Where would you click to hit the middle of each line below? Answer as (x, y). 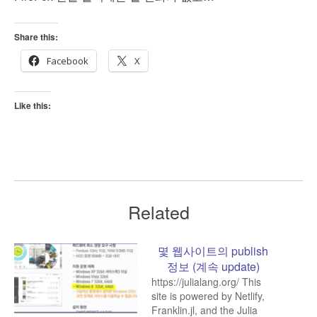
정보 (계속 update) (213, 266)
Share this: (36, 36)
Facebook (68, 60)
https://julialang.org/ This (206, 281)
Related (158, 211)
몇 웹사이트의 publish (213, 250)
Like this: (33, 105)
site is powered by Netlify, (208, 295)
